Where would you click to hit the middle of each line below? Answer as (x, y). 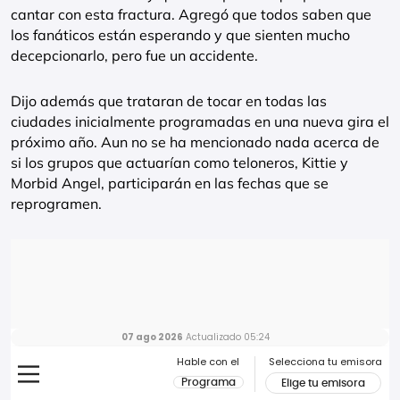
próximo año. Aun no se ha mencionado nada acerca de (195, 142)
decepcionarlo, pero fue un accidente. (134, 55)
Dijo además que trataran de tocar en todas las (169, 101)
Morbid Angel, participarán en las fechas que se (170, 183)
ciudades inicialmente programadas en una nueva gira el (200, 121)
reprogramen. (56, 204)
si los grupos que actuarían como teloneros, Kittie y (179, 162)
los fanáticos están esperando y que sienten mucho (180, 35)
